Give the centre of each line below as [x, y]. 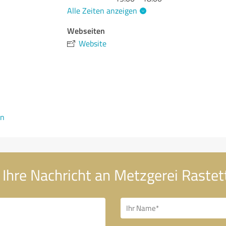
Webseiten [86, 30]
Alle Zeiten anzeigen [102, 10]
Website [93, 43]
